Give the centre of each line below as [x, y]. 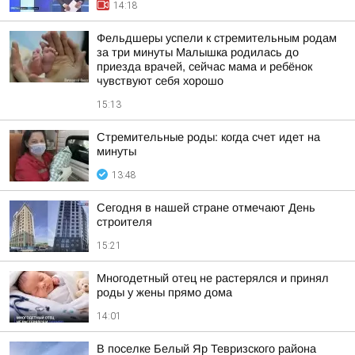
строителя [124, 222]
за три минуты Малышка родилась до [198, 52]
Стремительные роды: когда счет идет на [208, 137]
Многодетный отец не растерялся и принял [213, 278]
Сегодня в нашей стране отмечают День [206, 208]
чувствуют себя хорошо [160, 81]
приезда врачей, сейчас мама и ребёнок [204, 67]
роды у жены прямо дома [164, 292]
